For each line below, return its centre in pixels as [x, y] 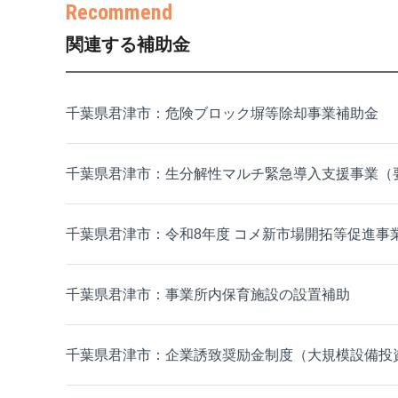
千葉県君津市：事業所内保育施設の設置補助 [208, 295]
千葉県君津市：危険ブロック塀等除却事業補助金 [222, 114]
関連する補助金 [128, 45]
